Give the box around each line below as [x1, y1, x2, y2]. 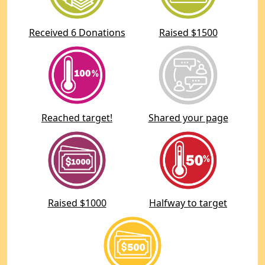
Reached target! [41, 111, 112, 124]
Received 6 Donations [28, 25, 125, 39]
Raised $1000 [47, 196, 106, 209]
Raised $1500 [159, 25, 218, 39]
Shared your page [148, 111, 228, 124]
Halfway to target [149, 196, 227, 209]
